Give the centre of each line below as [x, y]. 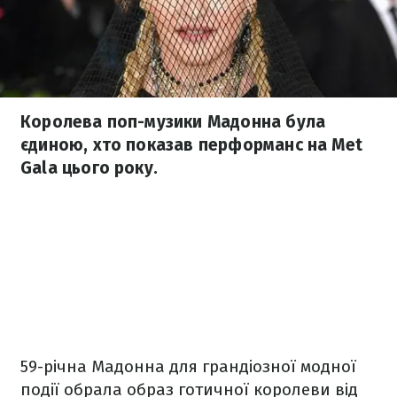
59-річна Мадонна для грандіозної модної [188, 366]
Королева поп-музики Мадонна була [173, 122]
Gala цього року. [90, 168]
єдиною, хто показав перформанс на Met [192, 145]
